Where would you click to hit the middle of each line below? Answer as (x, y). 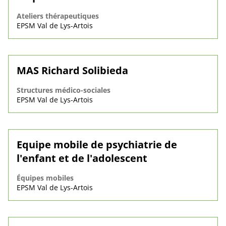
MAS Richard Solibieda (72, 71)
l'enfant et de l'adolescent (82, 158)
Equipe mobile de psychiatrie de (97, 145)
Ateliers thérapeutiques (58, 16)
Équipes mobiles (45, 178)
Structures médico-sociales (64, 90)
